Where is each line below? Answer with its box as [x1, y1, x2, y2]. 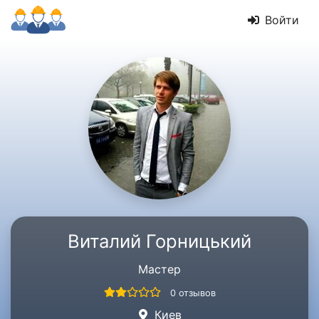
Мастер [138, 262, 181, 276]
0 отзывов [169, 288, 216, 298]
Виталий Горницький [68, 230, 251, 252]
